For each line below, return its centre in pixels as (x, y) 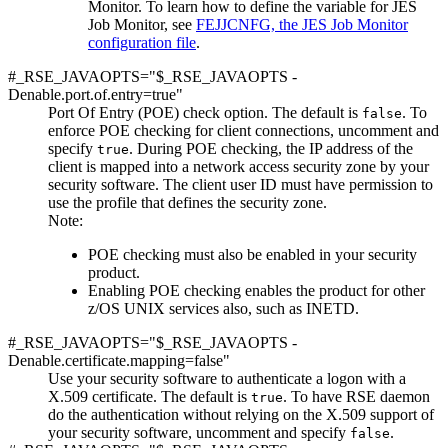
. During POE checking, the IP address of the (271, 148)
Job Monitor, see (142, 24)
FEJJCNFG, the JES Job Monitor (302, 24)
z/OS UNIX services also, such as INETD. (223, 308)
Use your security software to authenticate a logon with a (227, 378)
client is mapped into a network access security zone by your (238, 166)
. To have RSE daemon (356, 396)
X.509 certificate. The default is (149, 396)
